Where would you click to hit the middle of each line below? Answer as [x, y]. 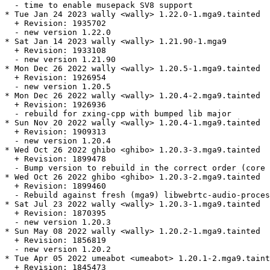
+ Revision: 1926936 [55, 105]
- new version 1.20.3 [58, 222]
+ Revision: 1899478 [55, 159]
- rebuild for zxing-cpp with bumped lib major [118, 114]
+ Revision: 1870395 [55, 213]
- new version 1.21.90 [60, 60]
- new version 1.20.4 [58, 141]
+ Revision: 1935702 [55, 24]
